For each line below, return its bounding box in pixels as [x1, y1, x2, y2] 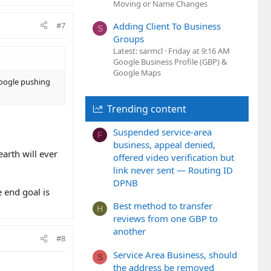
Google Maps [113, 67, 161, 78]
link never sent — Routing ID [113, 164, 233, 177]
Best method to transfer [113, 200, 212, 212]
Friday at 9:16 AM [168, 45, 230, 56]
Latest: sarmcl [113, 45, 163, 56]
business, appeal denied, [113, 139, 215, 151]
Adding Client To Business [113, 19, 221, 32]
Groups [113, 32, 144, 45]
